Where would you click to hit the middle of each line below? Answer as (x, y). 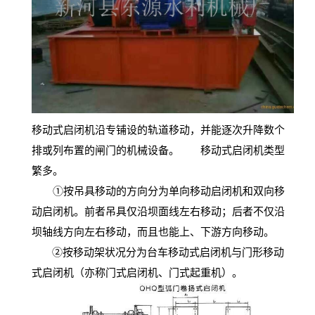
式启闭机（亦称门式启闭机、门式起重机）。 (148, 272)
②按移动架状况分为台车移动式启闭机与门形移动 (168, 252)
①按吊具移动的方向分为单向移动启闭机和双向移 (158, 191)
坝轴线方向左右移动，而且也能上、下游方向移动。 (153, 232)
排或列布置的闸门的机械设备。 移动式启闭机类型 (158, 150)
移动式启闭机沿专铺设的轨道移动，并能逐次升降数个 (158, 130)
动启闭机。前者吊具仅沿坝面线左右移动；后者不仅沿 (158, 211)
